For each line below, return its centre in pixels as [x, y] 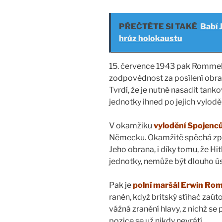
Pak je [121, 185]
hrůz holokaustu [151, 39]
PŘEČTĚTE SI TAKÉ [158, 27]
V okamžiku [131, 126]
